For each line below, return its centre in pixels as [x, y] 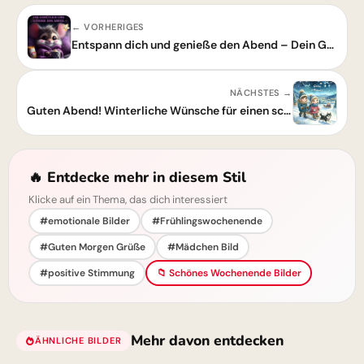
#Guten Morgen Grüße [92, 247]
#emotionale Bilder [84, 221]
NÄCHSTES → [261, 93]
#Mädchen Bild [203, 247]
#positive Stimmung [87, 273]
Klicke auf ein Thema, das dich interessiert [128, 200]
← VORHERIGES [108, 27]
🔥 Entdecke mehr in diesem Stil [137, 178]
